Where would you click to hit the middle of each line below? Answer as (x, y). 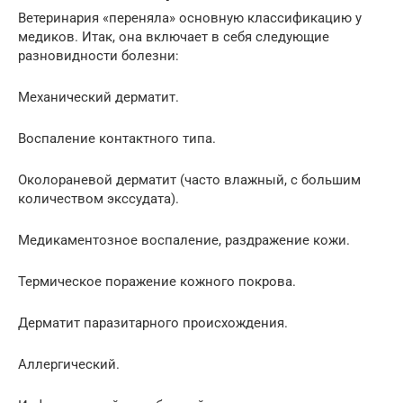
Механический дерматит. (99, 98)
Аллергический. (69, 365)
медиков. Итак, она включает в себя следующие (174, 37)
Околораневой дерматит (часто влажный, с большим (189, 180)
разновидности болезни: (99, 56)
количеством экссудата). (99, 199)
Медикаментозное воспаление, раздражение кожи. (184, 241)
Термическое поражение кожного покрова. (157, 282)
